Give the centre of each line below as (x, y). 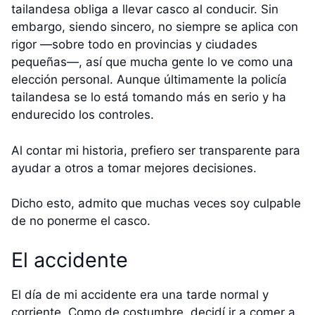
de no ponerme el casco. (81, 221)
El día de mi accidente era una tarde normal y (140, 294)
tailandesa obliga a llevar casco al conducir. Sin (145, 9)
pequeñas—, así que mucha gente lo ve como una (152, 62)
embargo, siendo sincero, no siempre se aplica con (155, 27)
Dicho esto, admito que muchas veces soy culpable (156, 204)
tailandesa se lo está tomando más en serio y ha (149, 97)
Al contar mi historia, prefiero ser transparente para (156, 150)
